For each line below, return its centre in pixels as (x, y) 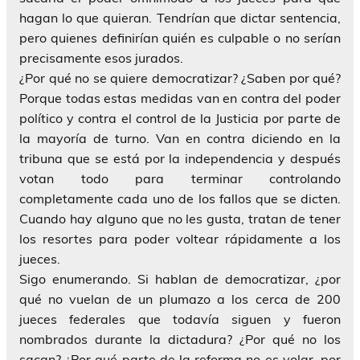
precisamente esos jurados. (101, 57)
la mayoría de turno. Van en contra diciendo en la (180, 138)
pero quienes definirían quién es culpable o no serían (180, 37)
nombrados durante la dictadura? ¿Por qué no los (180, 339)
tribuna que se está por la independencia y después (180, 158)
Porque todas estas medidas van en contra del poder (180, 98)
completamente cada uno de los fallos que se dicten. (180, 198)
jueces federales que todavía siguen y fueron (180, 319)
